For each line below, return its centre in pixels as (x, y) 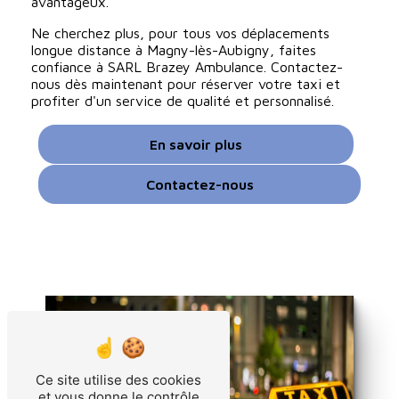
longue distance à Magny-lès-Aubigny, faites (173, 49)
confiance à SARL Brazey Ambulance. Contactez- (187, 66)
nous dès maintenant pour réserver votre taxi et (185, 83)
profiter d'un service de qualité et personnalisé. (182, 100)
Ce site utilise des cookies (118, 380)
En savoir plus (196, 144)
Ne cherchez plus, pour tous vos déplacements (180, 33)
